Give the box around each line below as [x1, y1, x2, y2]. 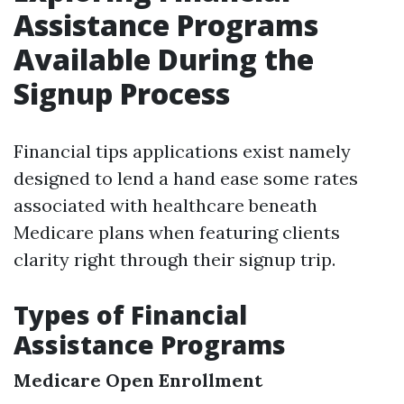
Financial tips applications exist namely [14, 140, 351, 162]
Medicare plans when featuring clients [14, 221, 340, 243]
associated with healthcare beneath [14, 194, 317, 216]
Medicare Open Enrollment [14, 369, 262, 391]
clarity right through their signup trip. [14, 248, 335, 271]
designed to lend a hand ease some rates [14, 167, 358, 189]
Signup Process [14, 74, 230, 113]
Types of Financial [14, 298, 247, 332]
